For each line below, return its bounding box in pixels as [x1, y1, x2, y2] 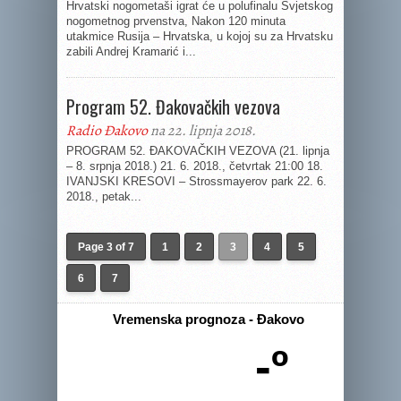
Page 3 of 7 [78, 241, 134, 253]
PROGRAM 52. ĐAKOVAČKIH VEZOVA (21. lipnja [66, 144, 329, 158]
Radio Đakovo [66, 121, 148, 141]
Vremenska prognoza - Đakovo [113, 311, 304, 327]
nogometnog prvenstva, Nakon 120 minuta [66, 14, 286, 28]
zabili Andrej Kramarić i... [66, 45, 196, 58]
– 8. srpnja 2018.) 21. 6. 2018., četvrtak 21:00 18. [66, 159, 323, 173]
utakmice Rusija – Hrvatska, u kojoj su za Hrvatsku [66, 30, 333, 43]
